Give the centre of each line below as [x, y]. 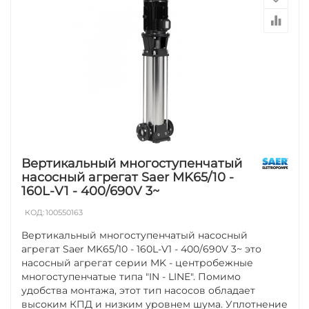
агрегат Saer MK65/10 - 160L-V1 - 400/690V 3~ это [142, 249]
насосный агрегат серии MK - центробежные [138, 262]
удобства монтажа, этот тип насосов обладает [139, 290]
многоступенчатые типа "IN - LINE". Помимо [131, 276]
